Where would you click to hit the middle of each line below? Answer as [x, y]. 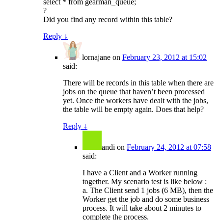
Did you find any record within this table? [108, 20]
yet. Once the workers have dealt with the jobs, [136, 101]
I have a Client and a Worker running [140, 173]
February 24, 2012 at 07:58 [169, 147]
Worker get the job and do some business [146, 199]
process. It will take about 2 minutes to [142, 208]
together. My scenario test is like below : [145, 182]
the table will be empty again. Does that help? [133, 110]
